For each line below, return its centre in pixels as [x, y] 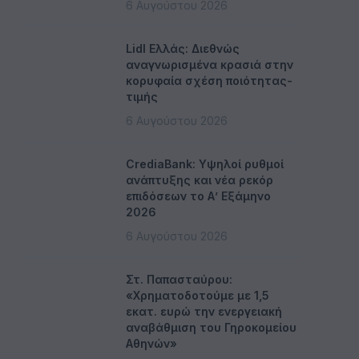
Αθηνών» [151, 343]
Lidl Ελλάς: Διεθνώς [183, 48]
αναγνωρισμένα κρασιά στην [210, 65]
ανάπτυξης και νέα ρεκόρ [200, 180]
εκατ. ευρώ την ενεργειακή [204, 311]
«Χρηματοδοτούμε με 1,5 [198, 295]
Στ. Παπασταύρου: [179, 279]
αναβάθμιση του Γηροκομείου [211, 327]
